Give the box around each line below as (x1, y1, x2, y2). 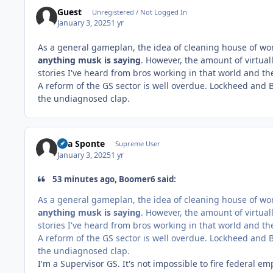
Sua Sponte (57, 138, 105, 150)
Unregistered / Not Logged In (91, 7, 187, 16)
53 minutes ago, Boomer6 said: (51, 173, 177, 185)
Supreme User (115, 139, 160, 149)
